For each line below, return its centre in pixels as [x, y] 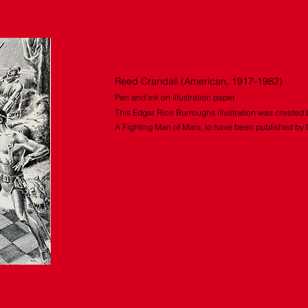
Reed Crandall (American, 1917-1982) [199, 81]
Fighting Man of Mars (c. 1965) [193, 48]
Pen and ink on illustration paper [175, 97]
